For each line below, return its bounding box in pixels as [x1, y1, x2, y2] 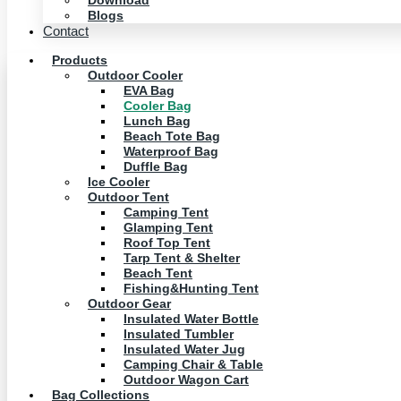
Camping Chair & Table [124, 357, 263, 371]
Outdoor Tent [88, 190, 169, 204]
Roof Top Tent [124, 235, 210, 250]
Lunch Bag [124, 114, 191, 128]
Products [52, 53, 107, 67]
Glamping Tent [124, 220, 213, 235]
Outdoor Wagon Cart [124, 372, 249, 387]
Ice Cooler [88, 175, 149, 189]
